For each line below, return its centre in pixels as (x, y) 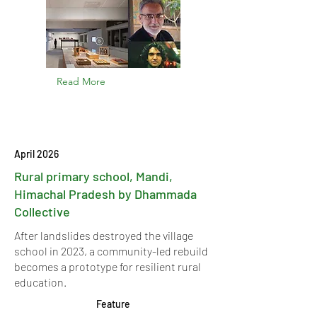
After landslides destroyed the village (104, 235)
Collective (42, 212)
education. (40, 282)
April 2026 (36, 154)
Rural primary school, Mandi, (93, 176)
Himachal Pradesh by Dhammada (105, 194)
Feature (113, 304)
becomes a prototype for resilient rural (108, 266)
